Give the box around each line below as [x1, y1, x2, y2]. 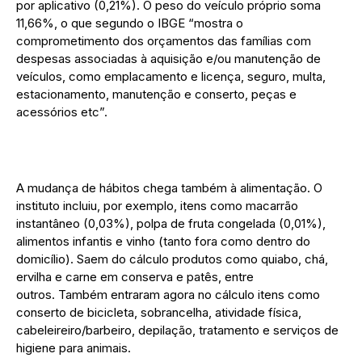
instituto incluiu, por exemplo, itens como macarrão [16, 198, 298, 214]
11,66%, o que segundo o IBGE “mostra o [16, 15, 243, 32]
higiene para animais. [16, 340, 131, 356]
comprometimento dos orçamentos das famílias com [16, 33, 311, 49]
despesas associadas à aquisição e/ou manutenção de [16, 51, 321, 67]
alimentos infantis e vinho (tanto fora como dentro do [16, 234, 310, 250]
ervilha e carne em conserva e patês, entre [16, 269, 254, 285]
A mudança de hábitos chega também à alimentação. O [16, 180, 322, 196]
